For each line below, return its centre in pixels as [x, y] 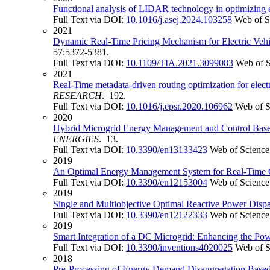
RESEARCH [77, 96]
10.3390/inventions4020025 [179, 248]
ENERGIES [76, 139]
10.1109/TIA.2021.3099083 [180, 63]
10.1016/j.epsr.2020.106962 [179, 107]
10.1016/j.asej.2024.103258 [179, 20]
